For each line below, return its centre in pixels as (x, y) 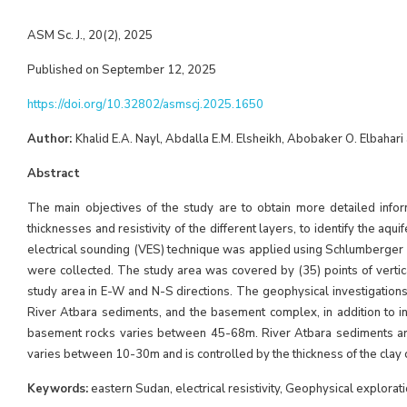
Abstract (54, 174)
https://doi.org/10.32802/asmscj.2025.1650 (145, 104)
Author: (51, 139)
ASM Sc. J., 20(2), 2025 (90, 35)
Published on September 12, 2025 (122, 70)
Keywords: (58, 389)
